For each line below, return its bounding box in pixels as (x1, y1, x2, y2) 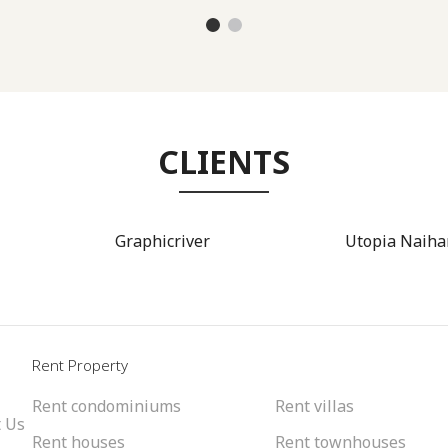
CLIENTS (158, 140, 290, 184)
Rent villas (275, 395, 355, 418)
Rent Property (31, 355, 128, 376)
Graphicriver (114, 230, 210, 253)
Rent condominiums (31, 395, 181, 418)
